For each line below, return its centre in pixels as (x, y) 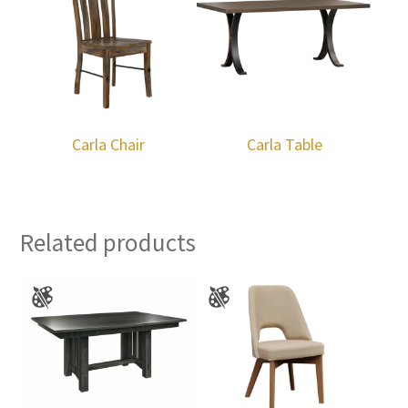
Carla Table (285, 145)
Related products (108, 243)
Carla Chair (109, 145)
